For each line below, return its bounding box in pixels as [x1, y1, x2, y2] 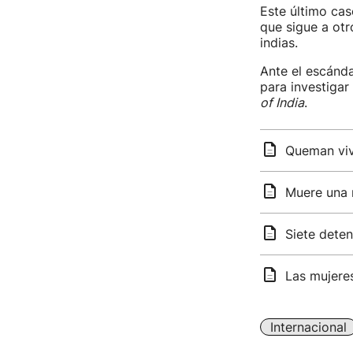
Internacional [269, 319, 347, 335]
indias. [259, 35, 298, 50]
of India [259, 95, 304, 110]
